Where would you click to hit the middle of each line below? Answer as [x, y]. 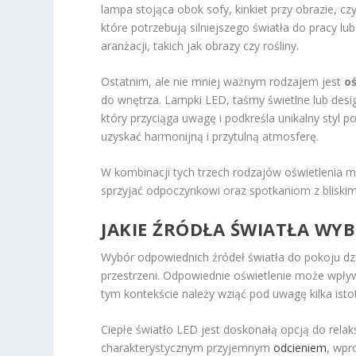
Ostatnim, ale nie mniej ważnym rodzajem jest [223, 81]
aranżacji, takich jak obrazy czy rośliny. [200, 45]
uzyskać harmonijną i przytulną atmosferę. [210, 136]
